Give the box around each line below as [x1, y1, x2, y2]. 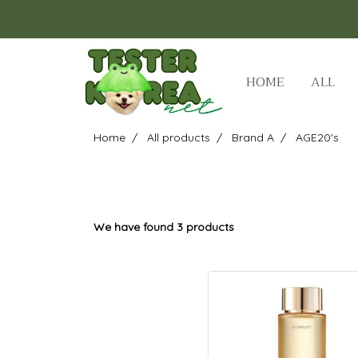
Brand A [232, 130, 274, 145]
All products [147, 130, 210, 145]
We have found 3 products [93, 220, 234, 234]
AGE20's [296, 130, 339, 145]
